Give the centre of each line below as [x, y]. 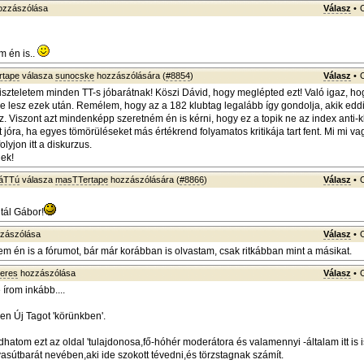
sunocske [75, 76]
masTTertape [82, 180]
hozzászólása [47, 273]
